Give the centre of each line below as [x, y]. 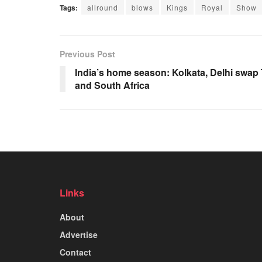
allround [103, 7]
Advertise [79, 234]
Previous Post [87, 54]
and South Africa [112, 85]
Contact [75, 252]
